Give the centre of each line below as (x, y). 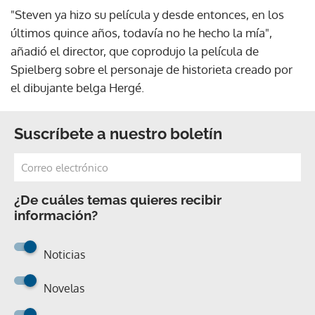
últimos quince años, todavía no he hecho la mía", (141, 32)
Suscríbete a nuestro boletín (118, 133)
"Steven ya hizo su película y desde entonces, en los (147, 14)
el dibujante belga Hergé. (77, 87)
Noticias (64, 254)
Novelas (64, 288)
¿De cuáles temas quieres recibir (118, 199)
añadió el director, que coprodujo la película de (135, 51)
